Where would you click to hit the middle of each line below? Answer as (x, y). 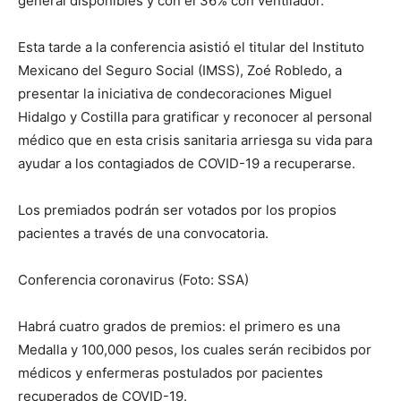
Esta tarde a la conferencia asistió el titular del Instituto (191, 47)
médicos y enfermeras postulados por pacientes (171, 372)
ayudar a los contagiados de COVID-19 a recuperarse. (187, 163)
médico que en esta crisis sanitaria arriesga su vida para (195, 140)
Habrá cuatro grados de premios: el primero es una (179, 326)
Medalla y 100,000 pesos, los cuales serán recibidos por (195, 349)
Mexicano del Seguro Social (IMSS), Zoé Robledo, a (180, 70)
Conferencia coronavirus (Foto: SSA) (133, 279)
